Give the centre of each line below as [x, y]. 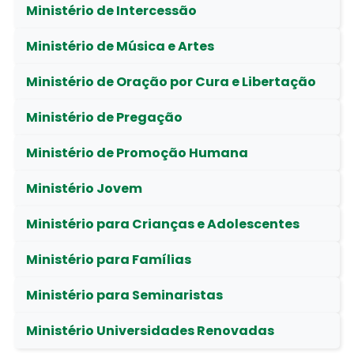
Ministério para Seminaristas [124, 295]
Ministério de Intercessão [111, 11]
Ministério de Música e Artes [120, 46]
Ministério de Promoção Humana [137, 153]
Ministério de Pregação [104, 117]
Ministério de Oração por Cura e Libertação [171, 82]
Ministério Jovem [84, 188]
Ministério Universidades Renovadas [150, 331]
